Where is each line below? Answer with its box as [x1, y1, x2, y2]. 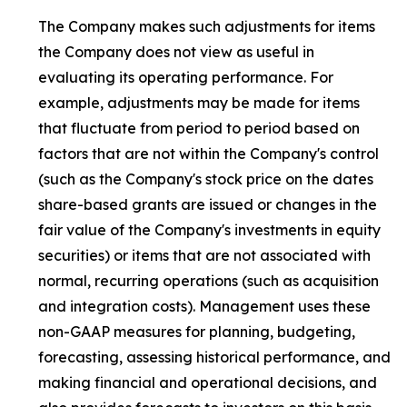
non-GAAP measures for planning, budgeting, [38, 323, 355, 342]
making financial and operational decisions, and [38, 373, 377, 392]
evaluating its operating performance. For [38, 68, 333, 87]
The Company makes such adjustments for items [38, 17, 375, 36]
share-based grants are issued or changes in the [38, 195, 377, 214]
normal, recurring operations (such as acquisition [38, 272, 379, 291]
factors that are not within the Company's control [38, 144, 379, 164]
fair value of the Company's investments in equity [38, 221, 381, 240]
